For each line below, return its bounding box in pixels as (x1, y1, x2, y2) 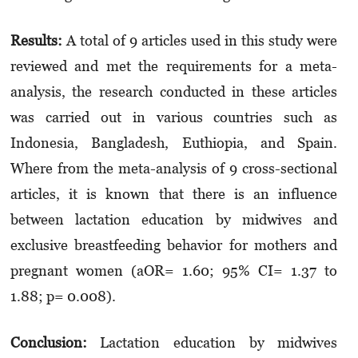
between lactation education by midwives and (10, 210, 338, 228)
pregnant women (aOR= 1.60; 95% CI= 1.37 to (10, 261, 338, 279)
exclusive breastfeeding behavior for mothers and (10, 236, 338, 253)
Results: (10, 31, 62, 49)
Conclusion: (10, 333, 87, 351)
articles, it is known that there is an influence (10, 185, 338, 202)
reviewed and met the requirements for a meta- (10, 57, 338, 74)
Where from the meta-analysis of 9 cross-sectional (10, 159, 338, 177)
